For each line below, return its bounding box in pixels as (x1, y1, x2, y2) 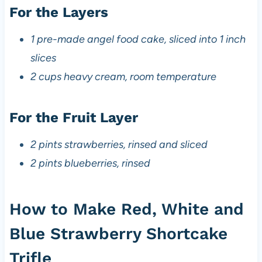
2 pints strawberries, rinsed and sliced (30, 138, 208, 151)
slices (30, 51, 56, 65)
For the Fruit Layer (9, 109, 138, 126)
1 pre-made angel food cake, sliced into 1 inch (30, 33, 246, 46)
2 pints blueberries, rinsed (30, 157, 150, 170)
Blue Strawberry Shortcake (9, 224, 227, 244)
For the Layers (9, 4, 108, 21)
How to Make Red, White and (9, 199, 244, 219)
